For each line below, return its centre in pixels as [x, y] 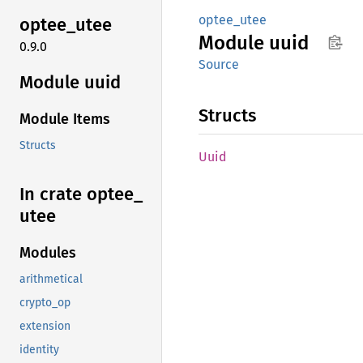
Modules [48, 253]
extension [45, 327]
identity [39, 350]
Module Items [65, 120]
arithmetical [51, 280]
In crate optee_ [81, 194]
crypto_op [45, 303]
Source [219, 64]
